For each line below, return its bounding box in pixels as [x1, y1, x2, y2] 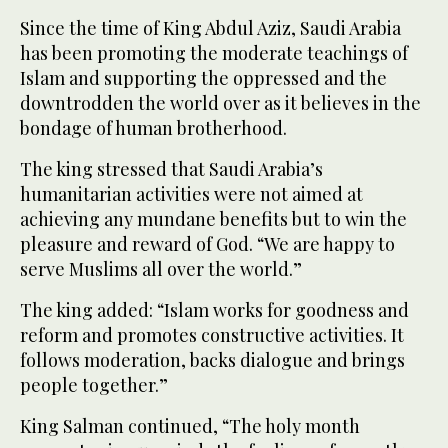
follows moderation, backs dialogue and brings [20, 348, 405, 373]
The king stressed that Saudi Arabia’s [20, 157, 323, 182]
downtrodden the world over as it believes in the [20, 91, 421, 116]
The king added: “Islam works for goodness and [20, 298, 409, 323]
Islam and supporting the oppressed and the [20, 66, 387, 91]
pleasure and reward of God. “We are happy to [20, 232, 395, 257]
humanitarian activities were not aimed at [20, 182, 363, 207]
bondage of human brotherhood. [20, 116, 287, 141]
